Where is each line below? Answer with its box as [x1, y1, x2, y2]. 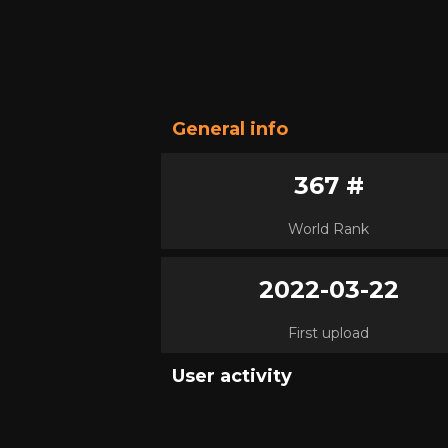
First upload [288, 324, 370, 342]
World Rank [288, 220, 370, 238]
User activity [172, 365, 292, 387]
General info [172, 118, 288, 140]
